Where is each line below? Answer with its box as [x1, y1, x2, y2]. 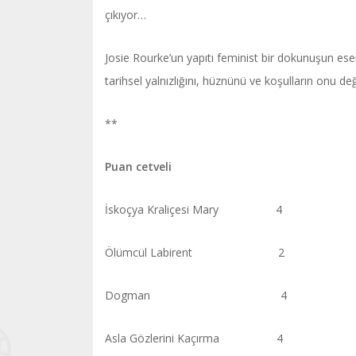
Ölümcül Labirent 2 [105, 245, 284, 260]
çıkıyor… [105, 7, 153, 22]
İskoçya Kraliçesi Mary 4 [105, 202, 282, 217]
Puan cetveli [105, 159, 172, 174]
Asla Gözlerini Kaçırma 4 [105, 331, 283, 346]
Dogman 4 [105, 288, 287, 303]
